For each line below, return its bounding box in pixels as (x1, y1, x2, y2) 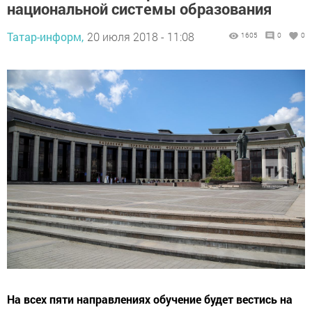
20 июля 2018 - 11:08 (87, 29, 194, 45)
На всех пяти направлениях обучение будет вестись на (7, 291, 292, 306)
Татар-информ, (7, 29, 84, 45)
